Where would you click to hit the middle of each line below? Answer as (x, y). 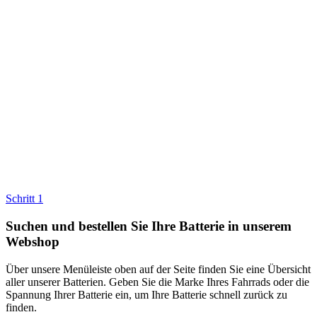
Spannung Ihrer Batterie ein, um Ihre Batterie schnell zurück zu (146, 294)
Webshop (33, 242)
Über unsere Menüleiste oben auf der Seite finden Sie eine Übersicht (158, 269)
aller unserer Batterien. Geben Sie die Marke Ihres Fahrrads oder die (157, 282)
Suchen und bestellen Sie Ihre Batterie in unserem (149, 226)
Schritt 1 (24, 199)
